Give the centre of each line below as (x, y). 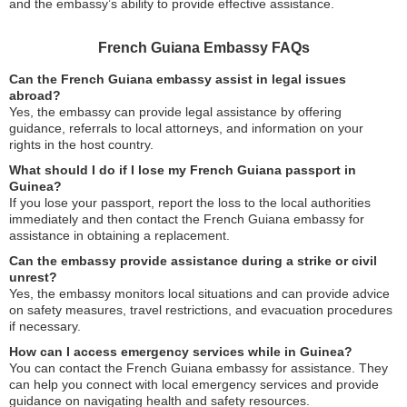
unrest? (33, 277)
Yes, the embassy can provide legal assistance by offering (175, 112)
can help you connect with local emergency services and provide (194, 384)
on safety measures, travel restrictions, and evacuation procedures (201, 310)
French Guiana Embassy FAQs (203, 48)
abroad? (35, 95)
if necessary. (45, 326)
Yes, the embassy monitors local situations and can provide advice (199, 293)
